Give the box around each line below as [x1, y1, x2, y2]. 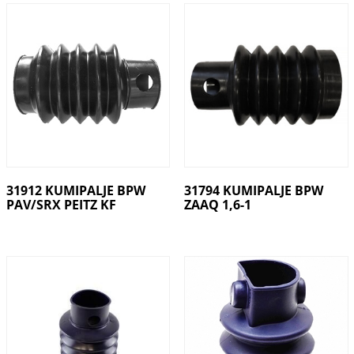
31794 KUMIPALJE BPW [183, 182, 323, 200]
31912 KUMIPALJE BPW [6, 182, 145, 200]
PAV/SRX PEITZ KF [6, 196, 116, 214]
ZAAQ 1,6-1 [183, 196, 251, 214]
